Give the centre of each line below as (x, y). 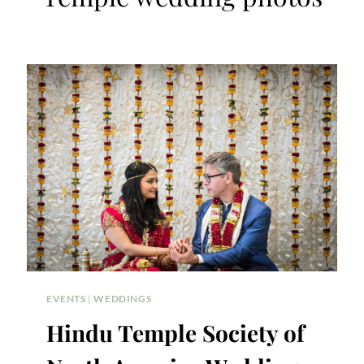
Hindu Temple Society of (176, 332)
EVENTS (66, 298)
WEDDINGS (123, 298)
